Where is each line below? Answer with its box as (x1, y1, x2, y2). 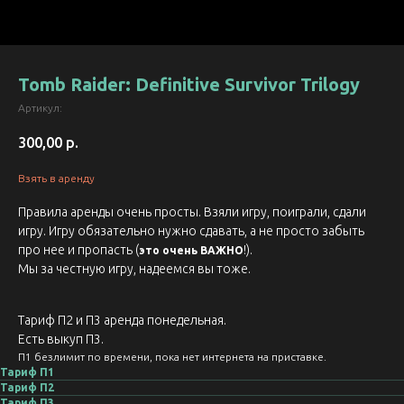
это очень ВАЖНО (139, 244, 243, 257)
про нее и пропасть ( (18, 243, 139, 258)
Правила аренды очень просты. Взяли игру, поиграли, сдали (18, 205, 366, 220)
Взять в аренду (18, 172, 95, 185)
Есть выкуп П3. (18, 332, 104, 347)
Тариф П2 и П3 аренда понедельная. (18, 313, 226, 328)
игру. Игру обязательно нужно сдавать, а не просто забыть (18, 224, 364, 239)
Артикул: (18, 102, 62, 114)
